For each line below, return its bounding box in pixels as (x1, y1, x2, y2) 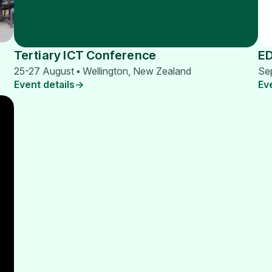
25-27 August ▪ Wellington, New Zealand (13, 65, 191, 78)
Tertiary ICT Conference (13, 48, 157, 63)
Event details (13, 78, 75, 91)
